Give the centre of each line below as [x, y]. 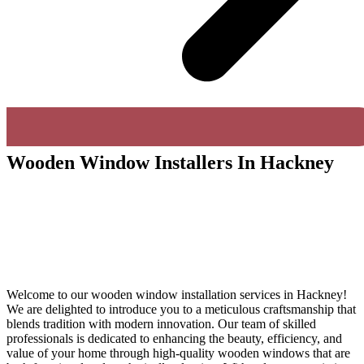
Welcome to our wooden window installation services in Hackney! [177, 294]
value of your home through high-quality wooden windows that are [178, 353]
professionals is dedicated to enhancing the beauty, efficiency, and [174, 338]
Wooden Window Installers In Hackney [170, 163]
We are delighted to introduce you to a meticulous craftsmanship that [181, 309]
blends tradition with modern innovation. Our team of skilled [161, 323]
